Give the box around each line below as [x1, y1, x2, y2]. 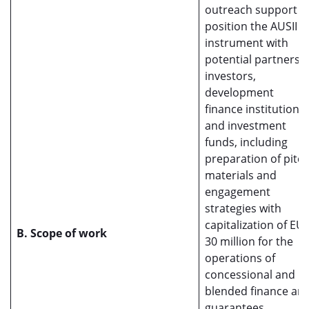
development [205, 85, 274, 100]
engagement [205, 184, 270, 199]
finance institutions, [205, 101, 308, 117]
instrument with [205, 35, 288, 50]
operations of [205, 250, 275, 266]
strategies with [205, 201, 281, 216]
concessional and [205, 267, 295, 282]
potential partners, [205, 52, 303, 67]
